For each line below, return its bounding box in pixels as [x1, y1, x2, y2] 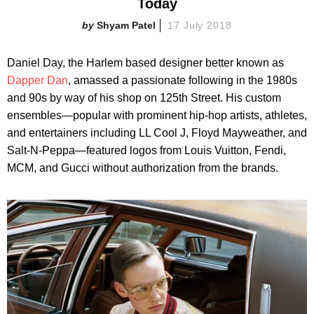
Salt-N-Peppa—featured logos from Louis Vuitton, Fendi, [7, 144, 286, 156]
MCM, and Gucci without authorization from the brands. [7, 161, 278, 174]
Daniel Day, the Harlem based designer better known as [7, 56, 284, 69]
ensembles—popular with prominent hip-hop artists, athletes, [7, 109, 307, 121]
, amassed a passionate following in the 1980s [68, 74, 297, 86]
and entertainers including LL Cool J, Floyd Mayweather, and [7, 126, 307, 139]
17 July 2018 [167, 19, 233, 31]
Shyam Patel [96, 19, 156, 31]
